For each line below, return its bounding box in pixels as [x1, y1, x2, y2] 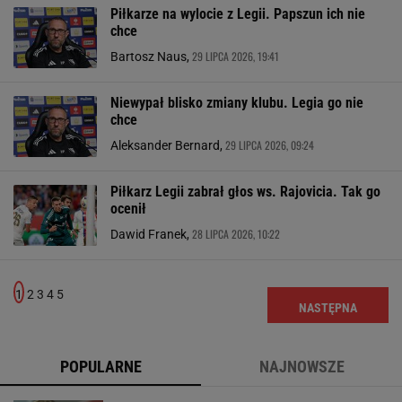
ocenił [110, 200, 146, 217]
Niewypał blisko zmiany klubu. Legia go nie [110, 94, 363, 111]
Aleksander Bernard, [110, 138, 225, 153]
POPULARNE [59, 357, 142, 376]
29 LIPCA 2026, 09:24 [225, 137, 314, 153]
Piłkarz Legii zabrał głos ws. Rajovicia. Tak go [110, 183, 380, 200]
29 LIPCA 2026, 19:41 [192, 48, 279, 64]
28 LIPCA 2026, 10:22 [192, 226, 280, 241]
